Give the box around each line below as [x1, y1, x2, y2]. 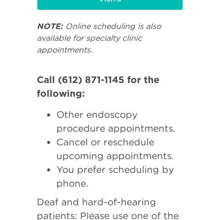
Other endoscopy [56, 109, 137, 120]
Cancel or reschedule [56, 136, 154, 148]
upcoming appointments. [56, 150, 174, 162]
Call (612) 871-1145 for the [37, 74, 160, 85]
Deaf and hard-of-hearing [37, 196, 156, 208]
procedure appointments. [56, 122, 175, 134]
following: [37, 87, 85, 99]
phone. [56, 177, 88, 189]
